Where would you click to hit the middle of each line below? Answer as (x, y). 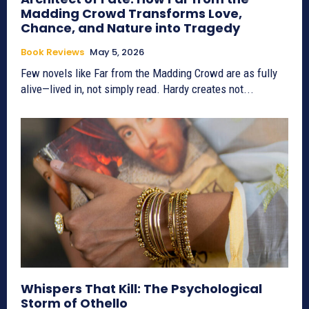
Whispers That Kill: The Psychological (141, 288)
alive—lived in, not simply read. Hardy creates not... (137, 89)
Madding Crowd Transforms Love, (131, 13)
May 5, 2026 (117, 52)
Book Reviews (52, 52)
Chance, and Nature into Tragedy (130, 28)
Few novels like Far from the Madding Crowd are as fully (149, 73)
